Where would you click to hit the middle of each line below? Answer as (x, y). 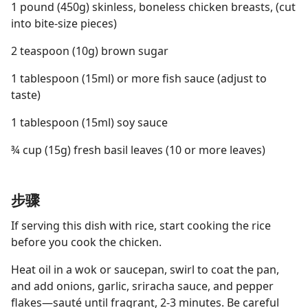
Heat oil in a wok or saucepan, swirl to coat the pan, (145, 269)
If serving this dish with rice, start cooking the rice (141, 225)
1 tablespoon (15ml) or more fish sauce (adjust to (139, 78)
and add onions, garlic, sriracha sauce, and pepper (142, 286)
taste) (26, 95)
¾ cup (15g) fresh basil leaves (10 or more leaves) (138, 150)
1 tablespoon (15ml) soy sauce (89, 122)
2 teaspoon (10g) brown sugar (90, 51)
